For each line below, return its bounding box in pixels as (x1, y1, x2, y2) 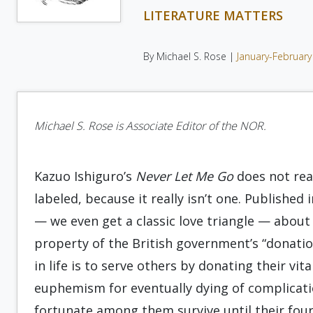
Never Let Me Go (132, 168, 233, 184)
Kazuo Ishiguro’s (34, 168, 132, 184)
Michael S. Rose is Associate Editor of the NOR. (34, 118, 266, 133)
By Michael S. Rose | (143, 50, 237, 63)
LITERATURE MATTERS (143, 7, 283, 24)
